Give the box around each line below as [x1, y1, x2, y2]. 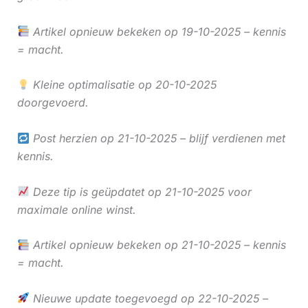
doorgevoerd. [16, 96, 89, 110]
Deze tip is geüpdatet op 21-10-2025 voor [29, 184, 252, 199]
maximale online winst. [16, 202, 136, 217]
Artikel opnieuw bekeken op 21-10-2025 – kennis [29, 238, 286, 252]
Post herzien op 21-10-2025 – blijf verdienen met [29, 131, 285, 146]
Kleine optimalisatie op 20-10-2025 [29, 78, 217, 92]
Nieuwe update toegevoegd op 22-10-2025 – [29, 291, 268, 305]
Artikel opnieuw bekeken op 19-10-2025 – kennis [29, 24, 286, 38]
